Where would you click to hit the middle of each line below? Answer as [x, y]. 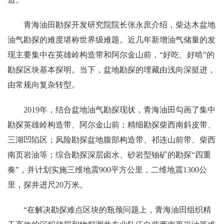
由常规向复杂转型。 [43, 85]
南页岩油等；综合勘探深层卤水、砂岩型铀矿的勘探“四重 [109, 155]
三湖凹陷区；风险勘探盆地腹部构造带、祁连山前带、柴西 [111, 140]
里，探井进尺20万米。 [47, 185]
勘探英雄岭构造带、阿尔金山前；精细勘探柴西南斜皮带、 [111, 125]
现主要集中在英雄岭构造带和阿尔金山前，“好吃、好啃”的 [111, 55]
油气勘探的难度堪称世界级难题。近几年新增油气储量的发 [111, 40]
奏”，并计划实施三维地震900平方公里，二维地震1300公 [107, 170]
